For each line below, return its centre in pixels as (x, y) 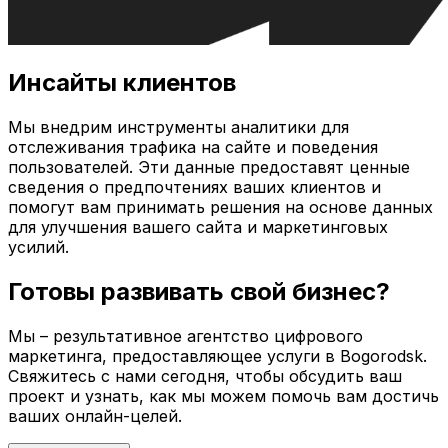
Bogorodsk (381, 356)
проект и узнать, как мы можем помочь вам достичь (223, 396)
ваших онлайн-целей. (95, 416)
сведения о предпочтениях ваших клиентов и (194, 187)
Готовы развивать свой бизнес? (199, 292)
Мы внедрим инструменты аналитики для (178, 127)
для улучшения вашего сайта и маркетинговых (198, 227)
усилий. (38, 247)
